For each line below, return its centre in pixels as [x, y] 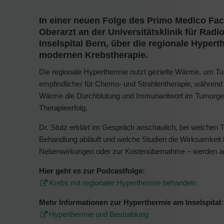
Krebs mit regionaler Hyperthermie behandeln [123, 183]
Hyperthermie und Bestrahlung [99, 214]
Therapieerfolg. [63, 108]
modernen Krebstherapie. [93, 55]
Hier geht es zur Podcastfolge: [92, 171]
